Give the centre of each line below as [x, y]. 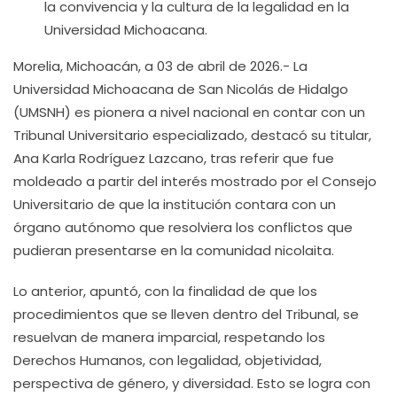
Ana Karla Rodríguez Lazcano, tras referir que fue [174, 158]
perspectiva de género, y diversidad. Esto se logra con [192, 383]
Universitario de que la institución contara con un [175, 204]
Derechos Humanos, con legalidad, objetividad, [167, 360]
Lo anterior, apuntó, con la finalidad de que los [165, 291]
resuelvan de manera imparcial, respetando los [169, 337]
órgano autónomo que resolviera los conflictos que [183, 227]
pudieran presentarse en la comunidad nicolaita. [174, 250]
